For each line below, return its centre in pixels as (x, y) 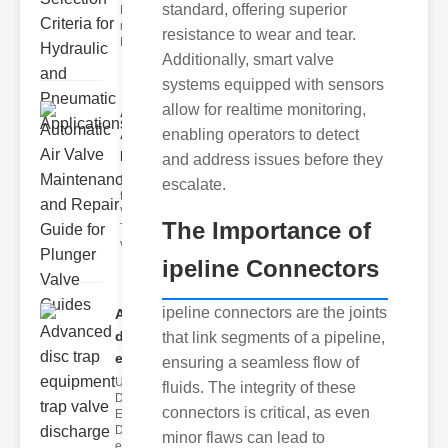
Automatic (155, 112)
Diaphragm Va (159, 42)
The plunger (153, 228)
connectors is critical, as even (266, 412)
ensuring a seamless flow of (260, 362)
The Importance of (266, 230)
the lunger (147, 196)
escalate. (194, 184)
